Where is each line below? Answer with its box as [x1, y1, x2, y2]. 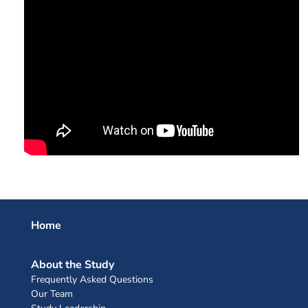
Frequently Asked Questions [31, 272, 153, 286]
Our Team [31, 287, 73, 300]
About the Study [31, 256, 114, 272]
